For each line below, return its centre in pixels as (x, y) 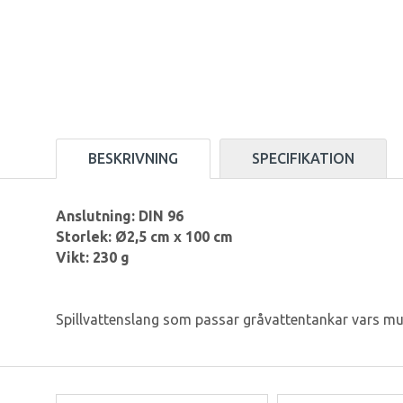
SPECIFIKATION (303, 159)
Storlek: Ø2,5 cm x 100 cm (144, 237)
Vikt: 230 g (93, 258)
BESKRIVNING (133, 159)
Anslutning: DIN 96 (120, 216)
